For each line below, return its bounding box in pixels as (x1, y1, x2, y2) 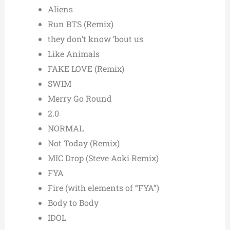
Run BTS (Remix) (47, 18, 113, 30)
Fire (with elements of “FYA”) (47, 182, 159, 194)
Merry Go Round (47, 93, 112, 104)
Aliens (47, 4, 73, 15)
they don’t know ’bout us (47, 33, 143, 45)
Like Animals (47, 48, 100, 60)
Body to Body (47, 197, 99, 208)
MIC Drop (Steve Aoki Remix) (47, 152, 159, 164)
